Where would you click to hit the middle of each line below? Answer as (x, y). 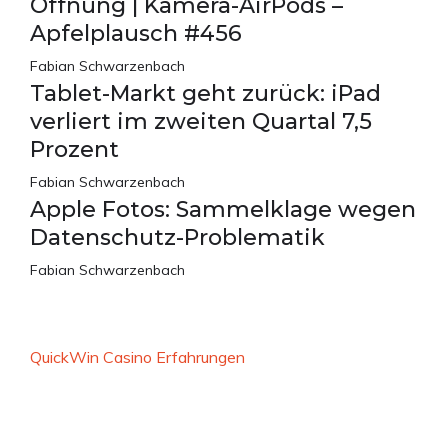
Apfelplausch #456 (136, 33)
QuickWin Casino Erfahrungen (137, 356)
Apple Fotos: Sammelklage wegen (223, 209)
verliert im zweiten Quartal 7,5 (201, 121)
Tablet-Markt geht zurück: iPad (205, 93)
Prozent (74, 149)
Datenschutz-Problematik (177, 237)
